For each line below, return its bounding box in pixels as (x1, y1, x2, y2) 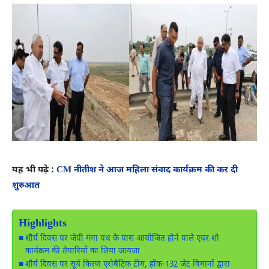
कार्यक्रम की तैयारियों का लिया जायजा (25, 246, 140, 258)
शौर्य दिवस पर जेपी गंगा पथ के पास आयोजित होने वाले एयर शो (25, 234, 219, 245)
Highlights (19, 217, 67, 231)
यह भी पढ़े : (12, 165, 56, 177)
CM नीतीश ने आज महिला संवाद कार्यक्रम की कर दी (56, 165, 238, 177)
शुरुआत (12, 180, 40, 192)
